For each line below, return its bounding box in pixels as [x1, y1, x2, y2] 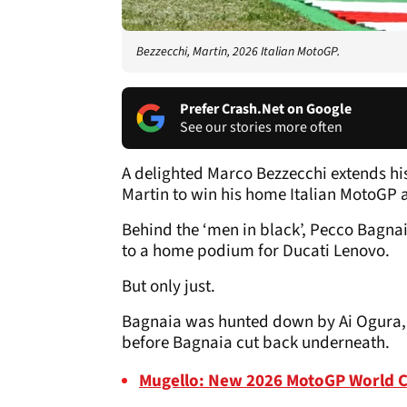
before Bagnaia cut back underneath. [122, 330, 390, 355]
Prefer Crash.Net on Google [180, 98, 352, 119]
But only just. [122, 273, 215, 299]
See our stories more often [180, 116, 342, 137]
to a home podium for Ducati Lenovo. [122, 238, 390, 263]
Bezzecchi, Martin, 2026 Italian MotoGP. [136, 42, 340, 61]
